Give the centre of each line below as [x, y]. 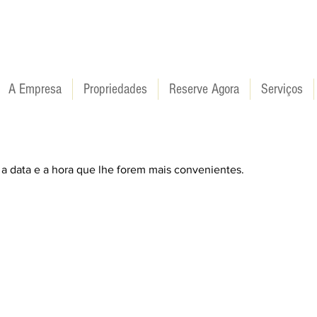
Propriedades [115, 89]
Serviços [282, 89]
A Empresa [35, 89]
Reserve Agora [204, 89]
